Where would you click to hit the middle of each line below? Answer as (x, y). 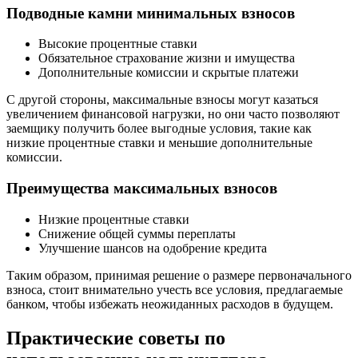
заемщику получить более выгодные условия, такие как (159, 129)
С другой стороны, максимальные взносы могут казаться (162, 100)
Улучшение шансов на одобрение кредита (153, 248)
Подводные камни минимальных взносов (151, 13)
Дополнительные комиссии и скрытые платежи (169, 73)
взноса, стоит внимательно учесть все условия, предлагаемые (175, 289)
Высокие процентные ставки (118, 44)
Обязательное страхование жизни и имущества (167, 58)
